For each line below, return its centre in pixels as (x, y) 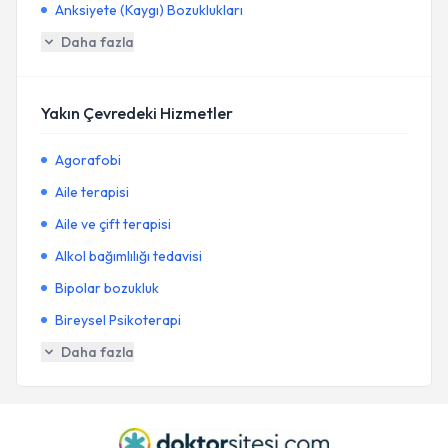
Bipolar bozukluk (107, 288)
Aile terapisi (92, 192)
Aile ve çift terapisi (113, 224)
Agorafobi (88, 160)
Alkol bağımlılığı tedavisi (128, 256)
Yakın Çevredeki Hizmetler (137, 113)
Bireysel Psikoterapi (118, 320)
